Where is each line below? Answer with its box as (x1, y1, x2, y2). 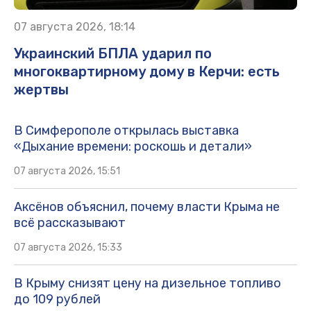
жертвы (14, 81, 69, 99)
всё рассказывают (14, 215, 126, 231)
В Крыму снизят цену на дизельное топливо (14, 276, 281, 292)
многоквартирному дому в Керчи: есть (14, 63, 280, 81)
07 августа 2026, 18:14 (14, 20, 135, 34)
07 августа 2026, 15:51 (14, 165, 120, 178)
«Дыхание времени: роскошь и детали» (14, 139, 252, 155)
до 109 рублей (14, 292, 101, 308)
